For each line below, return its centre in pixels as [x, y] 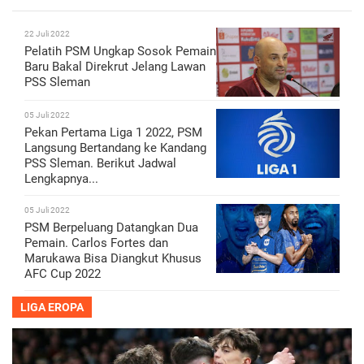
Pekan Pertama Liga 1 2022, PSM [113, 133]
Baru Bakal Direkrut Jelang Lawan [115, 67]
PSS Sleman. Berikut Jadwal [100, 164]
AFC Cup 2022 [63, 274]
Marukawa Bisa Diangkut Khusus [113, 259]
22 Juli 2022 [47, 34]
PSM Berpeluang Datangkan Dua [111, 228]
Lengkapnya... [61, 179]
